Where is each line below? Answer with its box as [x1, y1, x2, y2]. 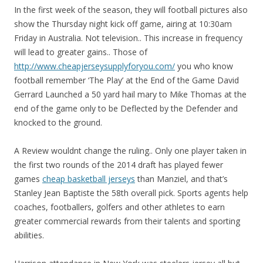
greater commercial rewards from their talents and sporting [14, 215, 240, 227]
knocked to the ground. [14, 117, 102, 128]
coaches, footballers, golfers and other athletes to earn [14, 201, 225, 213]
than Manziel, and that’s [135, 173, 228, 184]
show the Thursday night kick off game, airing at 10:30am [14, 18, 232, 29]
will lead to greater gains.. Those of [14, 46, 147, 58]
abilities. [14, 230, 44, 241]
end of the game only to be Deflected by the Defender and [14, 103, 238, 114]
